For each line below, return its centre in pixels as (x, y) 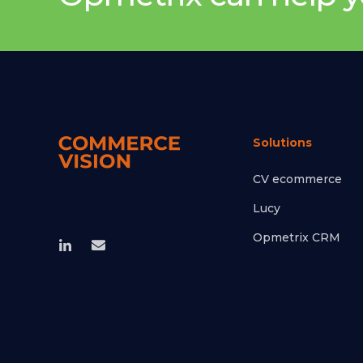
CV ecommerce (297, 179)
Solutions (282, 143)
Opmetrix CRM (297, 238)
